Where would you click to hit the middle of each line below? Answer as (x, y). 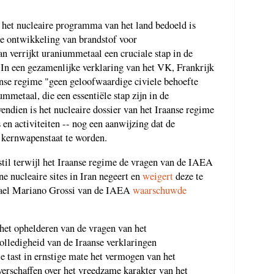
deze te (188, 176)
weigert (158, 176)
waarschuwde (160, 190)
